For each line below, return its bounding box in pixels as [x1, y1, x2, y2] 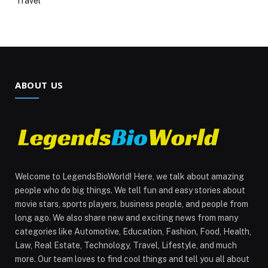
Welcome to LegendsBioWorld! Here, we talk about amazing [15, 172, 244, 182]
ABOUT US [15, 79, 63, 92]
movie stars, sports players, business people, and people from [15, 199, 248, 209]
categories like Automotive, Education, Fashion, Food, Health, [15, 227, 251, 237]
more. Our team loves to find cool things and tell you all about [15, 254, 249, 264]
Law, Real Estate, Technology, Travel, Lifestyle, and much [15, 240, 237, 251]
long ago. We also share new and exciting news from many [15, 213, 238, 223]
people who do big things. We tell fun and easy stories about [15, 185, 245, 196]
